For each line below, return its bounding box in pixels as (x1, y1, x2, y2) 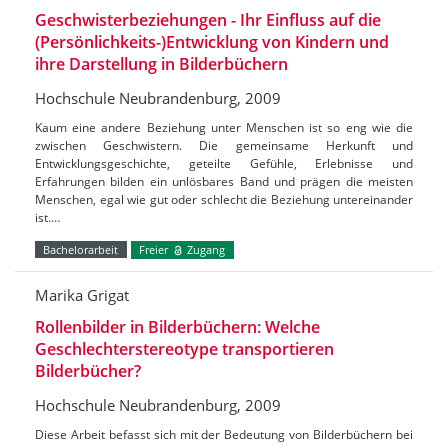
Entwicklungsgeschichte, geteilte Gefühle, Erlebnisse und (35, 154, 413, 172)
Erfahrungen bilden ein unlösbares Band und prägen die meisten (35, 172, 413, 190)
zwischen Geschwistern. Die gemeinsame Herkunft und (35, 136, 413, 154)
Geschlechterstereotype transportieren (35, 338, 334, 361)
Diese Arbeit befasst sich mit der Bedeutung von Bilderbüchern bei (35, 426, 413, 444)
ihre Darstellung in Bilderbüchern (35, 52, 288, 75)
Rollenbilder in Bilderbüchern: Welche (35, 316, 320, 339)
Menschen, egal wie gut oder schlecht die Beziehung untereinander (35, 190, 413, 208)
